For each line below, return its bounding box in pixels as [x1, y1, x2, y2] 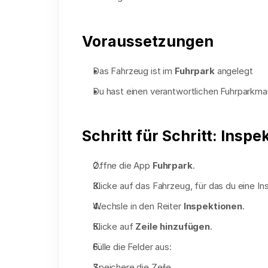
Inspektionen [183, 200, 242, 212]
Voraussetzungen [82, 32, 214, 50]
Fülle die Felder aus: [93, 241, 172, 252]
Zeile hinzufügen [135, 221, 210, 232]
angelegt [214, 65, 253, 77]
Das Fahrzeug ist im [93, 65, 175, 77]
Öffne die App [93, 160, 153, 171]
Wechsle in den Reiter [93, 200, 184, 212]
